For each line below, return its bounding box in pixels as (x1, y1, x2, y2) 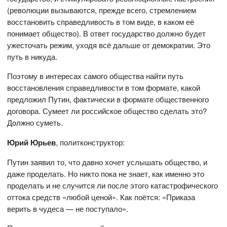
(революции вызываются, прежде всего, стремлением (7, 5, 197, 16)
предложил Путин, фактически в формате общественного (7, 94, 209, 105)
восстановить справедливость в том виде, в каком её (7, 16, 195, 27)
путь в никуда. (7, 51, 58, 62)
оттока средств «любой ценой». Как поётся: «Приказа (7, 192, 196, 203)
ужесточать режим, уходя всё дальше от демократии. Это (7, 40, 211, 51)
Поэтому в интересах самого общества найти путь (7, 70, 184, 82)
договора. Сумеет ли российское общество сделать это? (7, 105, 207, 117)
